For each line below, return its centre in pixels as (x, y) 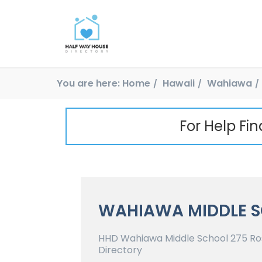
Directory (120, 250)
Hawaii (179, 83)
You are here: (88, 83)
